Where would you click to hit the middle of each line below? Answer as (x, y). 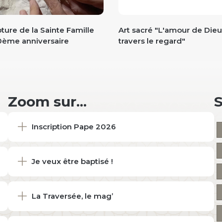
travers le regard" (152, 41)
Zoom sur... (47, 101)
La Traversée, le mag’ (72, 196)
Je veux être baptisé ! (72, 161)
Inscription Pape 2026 (74, 127)
